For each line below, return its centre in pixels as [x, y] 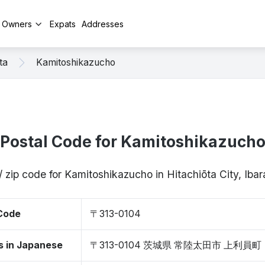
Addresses [103, 24]
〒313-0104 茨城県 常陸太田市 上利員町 [176, 245]
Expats [63, 24]
